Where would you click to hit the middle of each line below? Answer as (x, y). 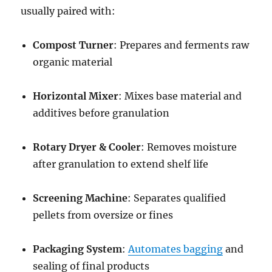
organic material (73, 62)
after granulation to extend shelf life (121, 164)
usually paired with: (68, 11)
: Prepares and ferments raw (182, 45)
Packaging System (78, 249)
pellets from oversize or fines (103, 215)
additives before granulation (101, 113)
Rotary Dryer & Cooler (87, 147)
